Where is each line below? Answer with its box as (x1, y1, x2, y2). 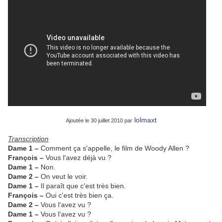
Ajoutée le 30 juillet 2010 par (65, 117, 132, 124)
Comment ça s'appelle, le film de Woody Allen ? (41, 144, 189, 153)
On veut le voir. (41, 172, 88, 181)
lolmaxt (134, 116, 157, 124)
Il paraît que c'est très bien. (41, 182, 126, 190)
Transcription (8, 135, 49, 143)
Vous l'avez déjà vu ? (46, 154, 111, 162)
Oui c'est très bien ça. (46, 191, 113, 200)
